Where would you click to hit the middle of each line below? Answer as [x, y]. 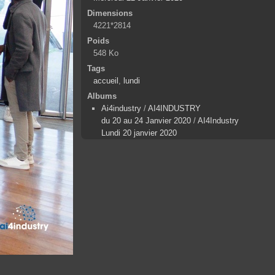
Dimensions [110, 13]
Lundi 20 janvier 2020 [139, 133]
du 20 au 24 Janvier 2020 [146, 120]
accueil [106, 80]
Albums [102, 96]
